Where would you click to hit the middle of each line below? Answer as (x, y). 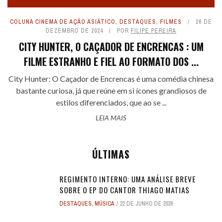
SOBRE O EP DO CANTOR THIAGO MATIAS (125, 190)
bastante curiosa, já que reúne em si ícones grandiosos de (111, 90)
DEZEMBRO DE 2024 (74, 31)
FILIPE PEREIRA (154, 31)
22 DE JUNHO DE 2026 (146, 204)
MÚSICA (105, 204)
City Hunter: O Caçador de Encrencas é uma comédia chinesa (111, 79)
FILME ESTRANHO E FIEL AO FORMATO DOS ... (111, 61)
